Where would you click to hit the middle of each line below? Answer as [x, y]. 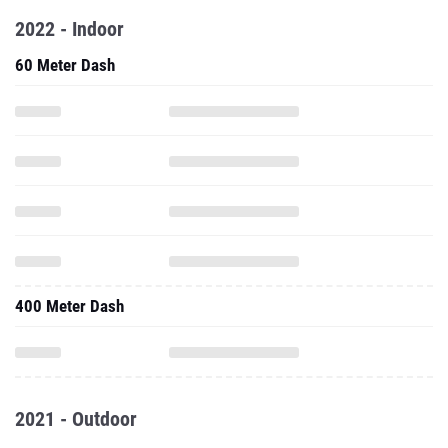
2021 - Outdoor [76, 419]
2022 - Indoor [69, 29]
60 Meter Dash [65, 65]
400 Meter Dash [69, 306]
